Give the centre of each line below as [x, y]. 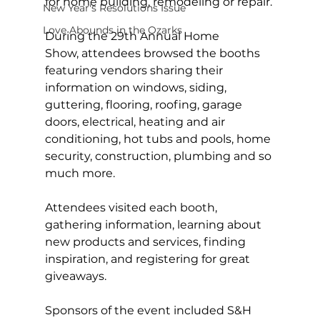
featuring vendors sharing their [135, 70]
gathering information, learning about [154, 224]
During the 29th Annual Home [133, 36]
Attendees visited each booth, [132, 207]
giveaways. [78, 276]
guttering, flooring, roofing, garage [145, 104]
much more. [80, 173]
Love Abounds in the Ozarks [112, 30]
